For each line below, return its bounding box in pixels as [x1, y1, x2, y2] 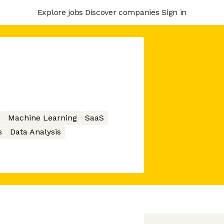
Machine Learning [7, 113, 77, 122]
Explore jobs [37, 7, 83, 17]
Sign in [161, 7, 186, 17]
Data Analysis [9, 127, 61, 136]
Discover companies [84, 7, 159, 17]
